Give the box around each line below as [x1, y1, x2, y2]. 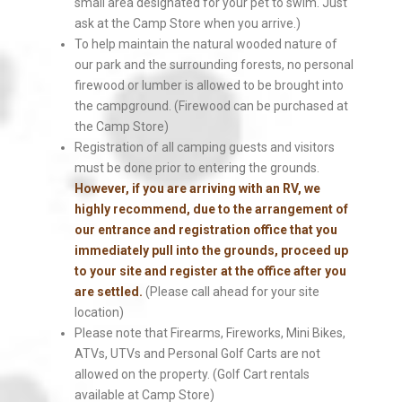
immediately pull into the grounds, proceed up [74, 243, 348, 258]
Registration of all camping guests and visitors [74, 140, 335, 154]
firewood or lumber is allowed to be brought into [74, 78, 344, 92]
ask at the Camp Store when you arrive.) [74, 16, 301, 31]
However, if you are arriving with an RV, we [74, 181, 320, 196]
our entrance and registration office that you [74, 223, 337, 237]
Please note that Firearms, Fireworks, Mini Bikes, [74, 326, 345, 340]
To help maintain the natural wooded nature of [74, 37, 337, 51]
